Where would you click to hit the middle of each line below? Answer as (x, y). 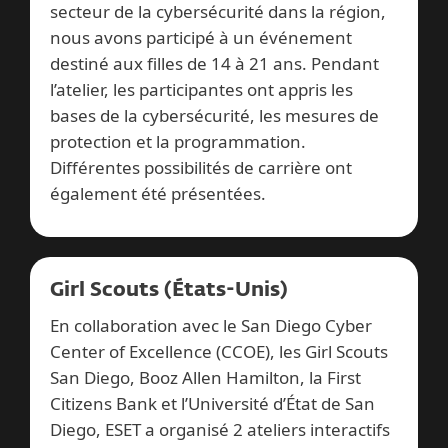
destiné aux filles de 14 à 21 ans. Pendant (214, 64)
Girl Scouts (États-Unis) (168, 290)
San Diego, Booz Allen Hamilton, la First (205, 378)
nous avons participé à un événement (201, 38)
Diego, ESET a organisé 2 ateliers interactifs (220, 430)
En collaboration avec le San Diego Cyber (211, 326)
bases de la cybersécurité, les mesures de (214, 116)
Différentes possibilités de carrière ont (201, 168)
